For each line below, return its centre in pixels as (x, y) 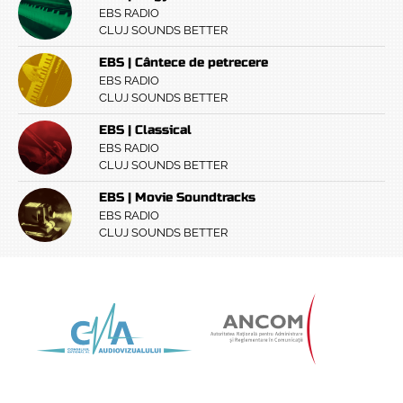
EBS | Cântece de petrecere (184, 63)
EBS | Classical (145, 130)
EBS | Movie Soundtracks (177, 198)
